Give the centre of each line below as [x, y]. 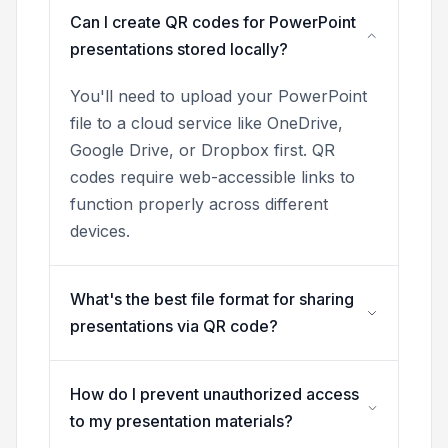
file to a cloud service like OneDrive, [206, 123]
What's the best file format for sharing [212, 299]
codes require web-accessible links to [212, 177]
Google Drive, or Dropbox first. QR [202, 150]
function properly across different [199, 204]
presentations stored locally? [179, 49]
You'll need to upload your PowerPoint [218, 96]
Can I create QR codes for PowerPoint [213, 22]
